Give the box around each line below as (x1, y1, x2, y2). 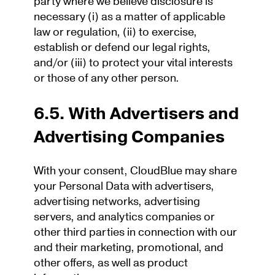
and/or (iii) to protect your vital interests (34, 55, 233, 71)
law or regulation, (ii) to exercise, (34, 24, 197, 40)
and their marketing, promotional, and (34, 239, 223, 255)
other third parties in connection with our (34, 224, 237, 240)
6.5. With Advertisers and (34, 103, 239, 126)
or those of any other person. (34, 70, 184, 86)
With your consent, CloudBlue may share (34, 163, 237, 179)
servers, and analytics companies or (34, 209, 215, 225)
